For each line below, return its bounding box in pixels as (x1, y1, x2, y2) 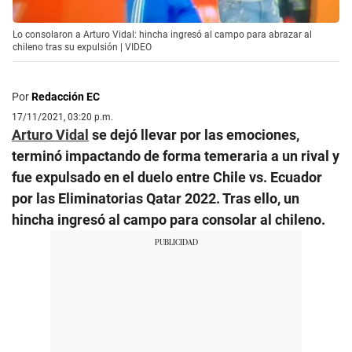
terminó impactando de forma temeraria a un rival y (12, 147, 339, 164)
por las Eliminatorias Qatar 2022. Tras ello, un (12, 189, 299, 207)
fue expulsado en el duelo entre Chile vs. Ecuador (12, 168, 322, 185)
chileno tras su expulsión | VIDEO (13, 41, 152, 53)
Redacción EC (31, 90, 100, 103)
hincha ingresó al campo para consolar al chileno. (12, 211, 325, 228)
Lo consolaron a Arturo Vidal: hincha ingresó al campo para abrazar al (13, 28, 312, 40)
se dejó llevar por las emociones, (89, 126, 299, 143)
